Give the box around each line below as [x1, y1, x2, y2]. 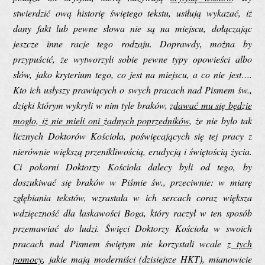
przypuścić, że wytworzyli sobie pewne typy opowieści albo [13, 52, 252, 65]
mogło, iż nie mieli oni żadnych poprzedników [13, 114, 190, 127]
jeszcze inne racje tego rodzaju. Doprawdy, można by [13, 37, 252, 50]
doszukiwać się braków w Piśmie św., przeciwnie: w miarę [13, 175, 252, 188]
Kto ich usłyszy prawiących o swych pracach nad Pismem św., [13, 83, 252, 96]
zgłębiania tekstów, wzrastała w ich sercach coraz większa [13, 190, 252, 203]
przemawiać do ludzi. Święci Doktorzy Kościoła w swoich [13, 221, 252, 234]
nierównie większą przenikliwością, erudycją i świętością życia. [13, 144, 252, 157]
